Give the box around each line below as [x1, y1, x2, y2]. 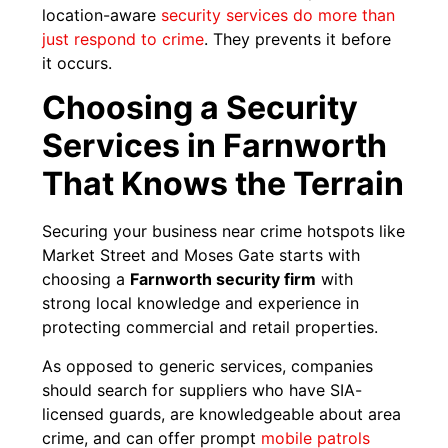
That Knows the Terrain [42, 164, 405, 204]
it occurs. [42, 52, 113, 73]
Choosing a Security [42, 88, 359, 128]
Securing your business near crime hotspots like [42, 221, 406, 242]
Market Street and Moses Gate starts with [42, 245, 361, 266]
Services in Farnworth [42, 126, 388, 166]
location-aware [42, 4, 162, 25]
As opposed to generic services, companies [42, 355, 374, 376]
